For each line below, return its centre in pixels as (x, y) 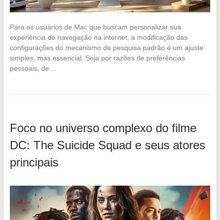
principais (34, 162)
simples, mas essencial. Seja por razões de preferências (97, 58)
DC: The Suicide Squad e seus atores (107, 145)
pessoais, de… (33, 68)
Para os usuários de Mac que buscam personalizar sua (95, 27)
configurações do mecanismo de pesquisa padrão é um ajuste (106, 47)
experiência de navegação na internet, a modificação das (98, 37)
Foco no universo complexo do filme (103, 128)
